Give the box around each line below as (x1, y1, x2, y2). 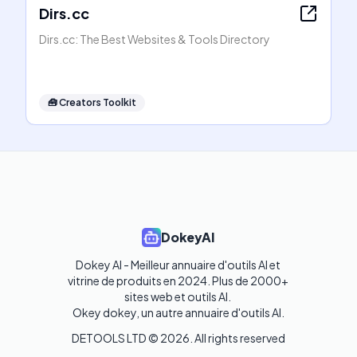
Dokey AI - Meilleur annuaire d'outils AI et (75, 257, 280, 272)
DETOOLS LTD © (72, 331, 160, 345)
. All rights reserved (190, 331, 285, 345)
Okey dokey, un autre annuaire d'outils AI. (73, 305, 284, 320)
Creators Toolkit (59, 96, 136, 108)
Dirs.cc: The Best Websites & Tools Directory (39, 32, 270, 46)
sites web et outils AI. (124, 289, 233, 304)
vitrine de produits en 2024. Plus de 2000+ (67, 273, 288, 288)
